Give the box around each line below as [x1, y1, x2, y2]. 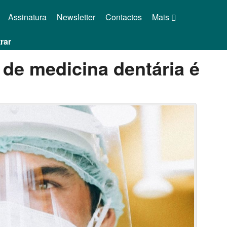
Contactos [105, 11, 142, 23]
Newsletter [56, 11, 95, 23]
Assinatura [8, 11, 47, 23]
